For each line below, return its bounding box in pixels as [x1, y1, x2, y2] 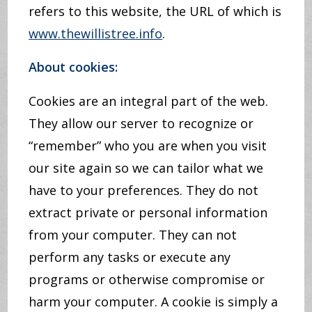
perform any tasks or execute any [29, 249, 231, 265]
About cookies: [29, 58, 118, 75]
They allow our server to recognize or [29, 115, 254, 132]
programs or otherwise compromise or [29, 271, 265, 288]
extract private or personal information [29, 204, 268, 221]
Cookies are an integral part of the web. [29, 93, 269, 109]
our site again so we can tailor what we [29, 159, 264, 176]
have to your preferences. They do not [29, 182, 259, 198]
